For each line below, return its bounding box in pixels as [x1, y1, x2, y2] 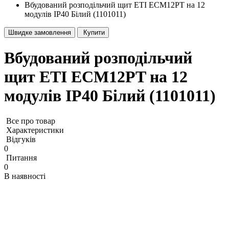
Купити [83, 29, 105, 36]
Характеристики [6, 125, 64, 134]
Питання [6, 153, 37, 162]
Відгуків [6, 134, 36, 144]
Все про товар [6, 116, 55, 125]
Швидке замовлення [8, 29, 71, 36]
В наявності [4, 171, 45, 180]
